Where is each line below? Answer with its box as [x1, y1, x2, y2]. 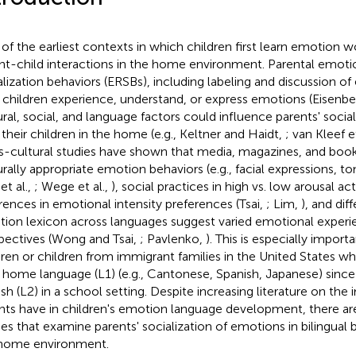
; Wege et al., [33, 178, 111, 194]
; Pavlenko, [139, 230, 206, 246]
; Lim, [265, 195, 301, 211]
